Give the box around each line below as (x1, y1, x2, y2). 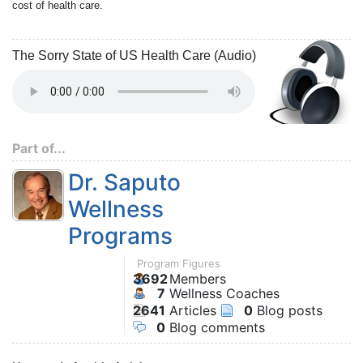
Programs (68, 222, 173, 250)
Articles (165, 302, 216, 318)
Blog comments (165, 319, 265, 335)
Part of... (12, 140, 66, 156)
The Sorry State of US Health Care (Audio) (12, 49, 256, 62)
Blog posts (253, 302, 322, 318)
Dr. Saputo (68, 169, 181, 196)
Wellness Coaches (165, 285, 280, 301)
